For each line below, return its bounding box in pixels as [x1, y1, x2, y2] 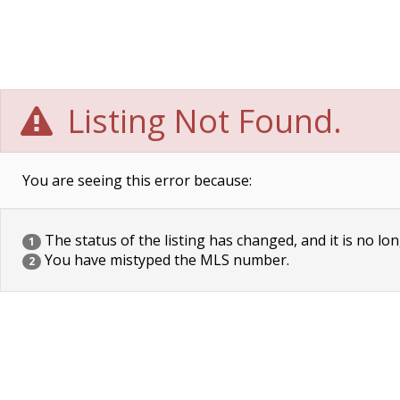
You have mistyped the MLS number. [41, 250, 289, 270]
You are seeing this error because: [22, 171, 252, 190]
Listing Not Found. [59, 99, 343, 143]
